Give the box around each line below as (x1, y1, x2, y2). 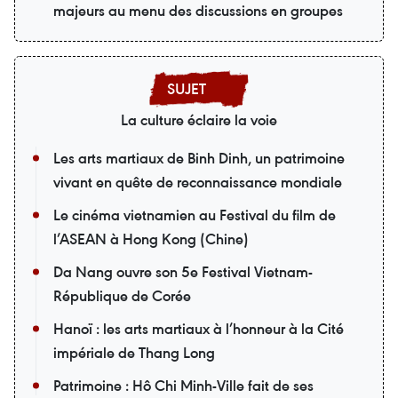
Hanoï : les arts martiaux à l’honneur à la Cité (53, 318, 344, 338)
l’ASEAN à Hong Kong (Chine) (53, 228, 249, 249)
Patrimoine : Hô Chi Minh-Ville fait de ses (53, 375, 314, 395)
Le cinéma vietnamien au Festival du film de (53, 204, 336, 225)
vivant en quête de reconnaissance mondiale (53, 171, 342, 192)
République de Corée (53, 285, 191, 306)
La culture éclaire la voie (121, 109, 277, 130)
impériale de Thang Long (53, 342, 215, 362)
